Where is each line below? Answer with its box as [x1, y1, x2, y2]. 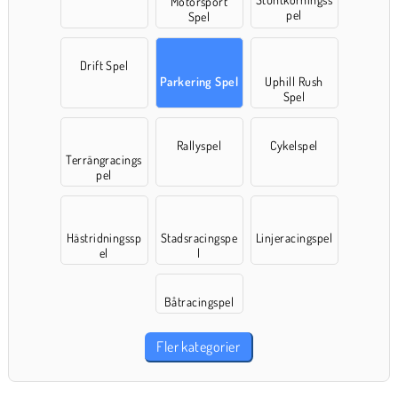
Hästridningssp [66, 230, 142, 246]
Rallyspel [176, 138, 222, 154]
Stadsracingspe [160, 230, 238, 246]
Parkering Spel [159, 74, 239, 90]
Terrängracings [66, 152, 142, 168]
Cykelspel [270, 138, 318, 154]
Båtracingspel [163, 294, 235, 310]
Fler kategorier [156, 338, 241, 356]
